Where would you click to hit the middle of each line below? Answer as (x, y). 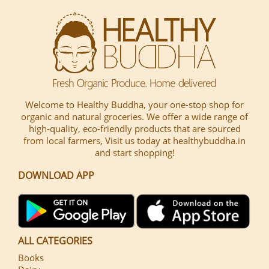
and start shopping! (134, 152)
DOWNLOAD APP (56, 175)
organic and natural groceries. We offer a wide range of (134, 116)
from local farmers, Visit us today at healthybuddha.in (134, 140)
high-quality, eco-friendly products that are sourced (134, 128)
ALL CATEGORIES (55, 240)
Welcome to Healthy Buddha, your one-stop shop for (134, 104)
